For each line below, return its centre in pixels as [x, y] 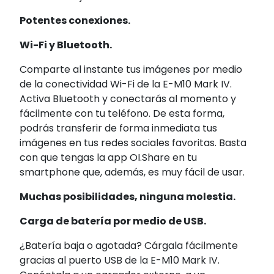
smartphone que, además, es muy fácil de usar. [132, 172]
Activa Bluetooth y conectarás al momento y [128, 99]
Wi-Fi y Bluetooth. [66, 45]
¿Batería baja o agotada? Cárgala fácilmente [129, 246]
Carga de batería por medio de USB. [113, 221]
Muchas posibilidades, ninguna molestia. [128, 197]
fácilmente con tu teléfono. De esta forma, [122, 114]
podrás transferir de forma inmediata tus [118, 128]
